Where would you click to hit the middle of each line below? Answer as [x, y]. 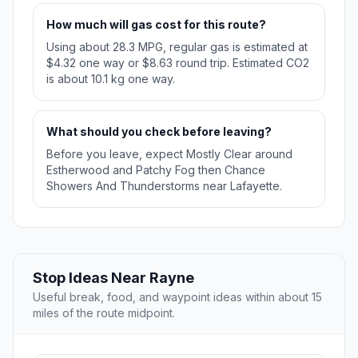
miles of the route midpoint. [104, 313]
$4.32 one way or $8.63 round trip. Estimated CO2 [178, 63]
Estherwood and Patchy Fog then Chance [156, 170]
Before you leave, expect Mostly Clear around [169, 154]
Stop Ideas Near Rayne [113, 278]
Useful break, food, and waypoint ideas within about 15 [177, 297]
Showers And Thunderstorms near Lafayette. [164, 186]
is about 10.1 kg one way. [111, 79]
